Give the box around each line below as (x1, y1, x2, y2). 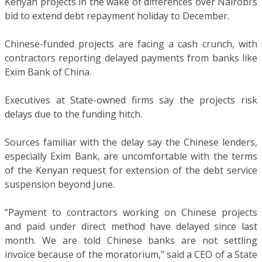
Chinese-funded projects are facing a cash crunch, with (5, 37, 257, 50)
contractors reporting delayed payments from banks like (5, 51, 257, 64)
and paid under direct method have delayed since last (5, 219, 257, 233)
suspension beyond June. (5, 177, 115, 191)
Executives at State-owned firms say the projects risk (5, 93, 257, 106)
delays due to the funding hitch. (5, 107, 142, 120)
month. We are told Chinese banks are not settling (5, 233, 257, 247)
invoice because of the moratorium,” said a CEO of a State (5, 247, 257, 261)
